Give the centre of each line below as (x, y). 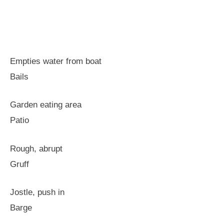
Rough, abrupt (36, 148)
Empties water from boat (56, 61)
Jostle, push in (37, 192)
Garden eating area (46, 105)
